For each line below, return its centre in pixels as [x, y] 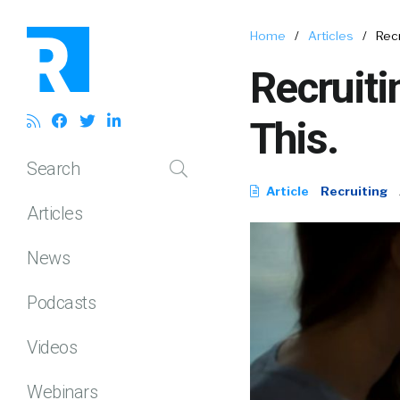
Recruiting [354, 191]
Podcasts [61, 302]
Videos [52, 347]
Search [53, 168]
